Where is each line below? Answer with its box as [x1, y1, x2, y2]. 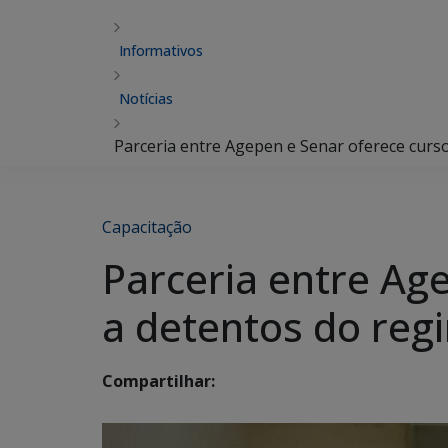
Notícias [119, 89, 173, 108]
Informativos [119, 41, 203, 60]
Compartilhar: [102, 370, 215, 393]
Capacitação [102, 216, 192, 238]
